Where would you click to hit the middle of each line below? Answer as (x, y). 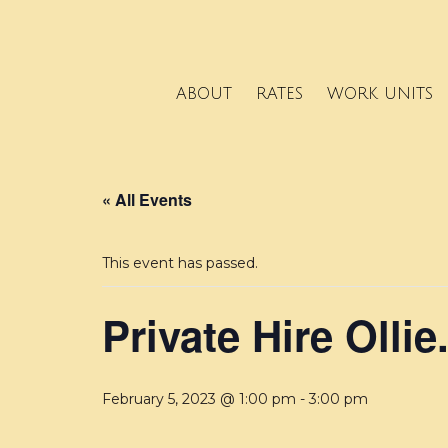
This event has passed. (180, 263)
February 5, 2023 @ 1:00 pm (199, 399)
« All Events (147, 200)
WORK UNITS (379, 93)
